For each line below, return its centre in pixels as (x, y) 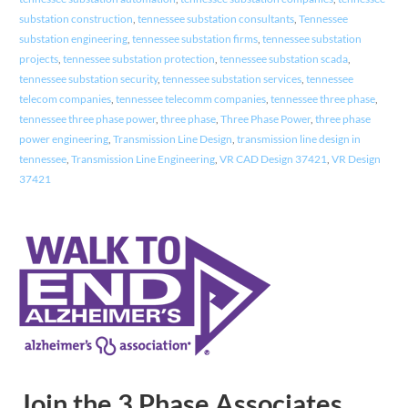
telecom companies (65, 99)
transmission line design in (298, 139)
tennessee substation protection (138, 59)
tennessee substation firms (194, 39)
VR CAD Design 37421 (273, 159)
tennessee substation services (231, 79)
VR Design (356, 159)
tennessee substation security (88, 79)
